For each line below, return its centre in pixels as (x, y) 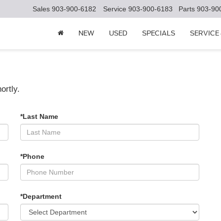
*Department (41, 196)
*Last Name (39, 116)
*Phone (32, 156)
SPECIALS (159, 34)
